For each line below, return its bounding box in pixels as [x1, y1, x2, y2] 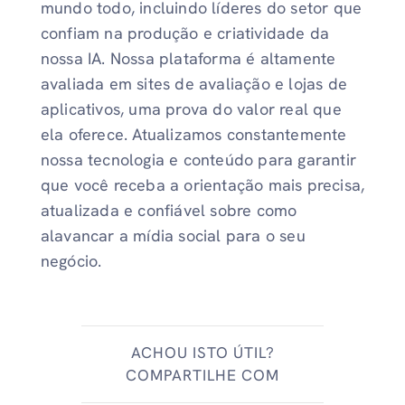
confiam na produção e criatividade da [40, 23, 330, 44]
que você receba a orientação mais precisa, [40, 174, 365, 196]
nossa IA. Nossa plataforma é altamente [40, 48, 336, 70]
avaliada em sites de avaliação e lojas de [40, 73, 347, 95]
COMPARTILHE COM [126, 364, 279, 385]
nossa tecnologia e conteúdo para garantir [40, 149, 356, 171]
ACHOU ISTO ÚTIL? [130, 342, 275, 363]
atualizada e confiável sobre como [40, 200, 297, 221]
